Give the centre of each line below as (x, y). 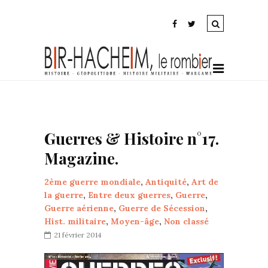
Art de (205, 182)
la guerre (64, 195)
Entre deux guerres (129, 195)
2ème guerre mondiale (92, 182)
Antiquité (166, 182)
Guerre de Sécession (162, 208)
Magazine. (81, 158)
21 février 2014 (78, 235)
